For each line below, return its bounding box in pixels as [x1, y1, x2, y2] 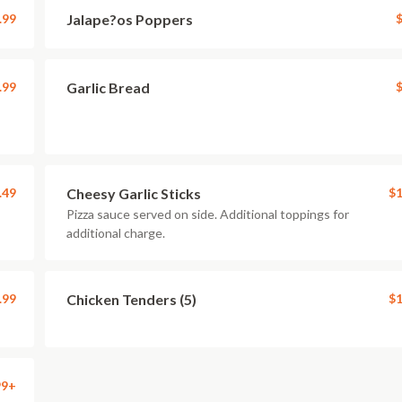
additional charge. [66, 225, 165, 240]
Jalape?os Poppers [66, 11, 193, 28]
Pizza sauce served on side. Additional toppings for [66, 206, 349, 222]
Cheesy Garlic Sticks [66, 185, 201, 202]
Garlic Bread [66, 79, 150, 96]
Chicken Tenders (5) [66, 291, 197, 308]
